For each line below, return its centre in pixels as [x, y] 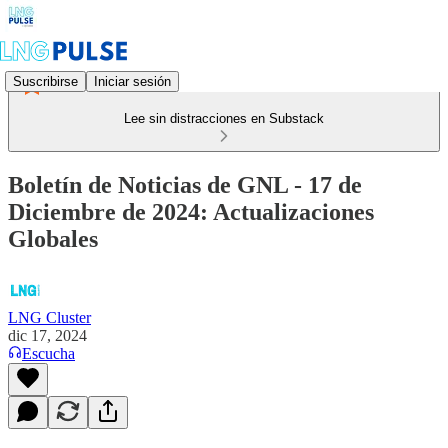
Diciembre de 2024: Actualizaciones [191, 211]
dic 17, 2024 [47, 335]
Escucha [48, 353]
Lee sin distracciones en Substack [224, 118]
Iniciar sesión [132, 81]
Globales [53, 238]
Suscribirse [45, 81]
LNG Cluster [49, 317]
